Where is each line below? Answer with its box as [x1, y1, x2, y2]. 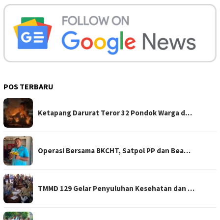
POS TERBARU [3, 81, 54, 91]
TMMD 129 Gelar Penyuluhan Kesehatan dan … [38, 183, 194, 193]
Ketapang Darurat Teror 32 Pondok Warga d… [38, 108, 192, 117]
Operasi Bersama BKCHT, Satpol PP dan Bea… [38, 145, 191, 155]
